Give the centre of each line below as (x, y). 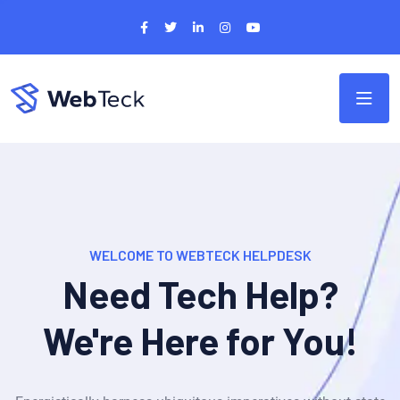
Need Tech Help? (200, 294)
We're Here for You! (200, 341)
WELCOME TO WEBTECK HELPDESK (200, 255)
